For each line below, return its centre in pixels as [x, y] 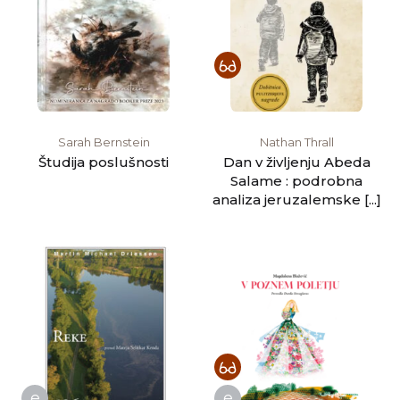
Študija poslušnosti [104, 162]
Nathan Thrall [296, 142]
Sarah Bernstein [104, 142]
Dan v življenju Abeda [296, 162]
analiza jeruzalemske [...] [296, 199]
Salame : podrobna [296, 180]
